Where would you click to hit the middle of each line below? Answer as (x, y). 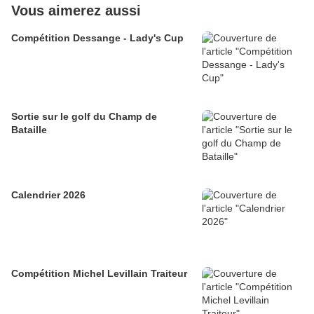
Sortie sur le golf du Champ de (84, 117)
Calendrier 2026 (48, 195)
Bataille (29, 130)
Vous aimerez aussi (76, 11)
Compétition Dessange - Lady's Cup (97, 38)
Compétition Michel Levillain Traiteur (99, 274)
